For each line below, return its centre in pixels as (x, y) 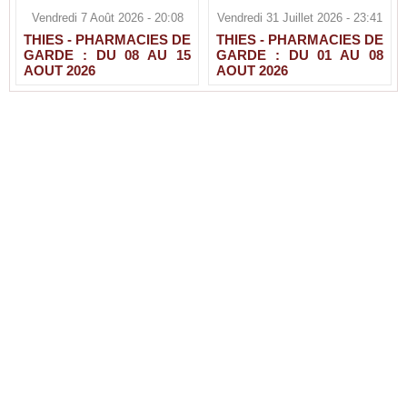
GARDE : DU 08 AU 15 (107, 55)
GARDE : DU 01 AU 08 (300, 55)
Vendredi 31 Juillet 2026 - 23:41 (300, 17)
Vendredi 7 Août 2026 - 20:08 (107, 17)
